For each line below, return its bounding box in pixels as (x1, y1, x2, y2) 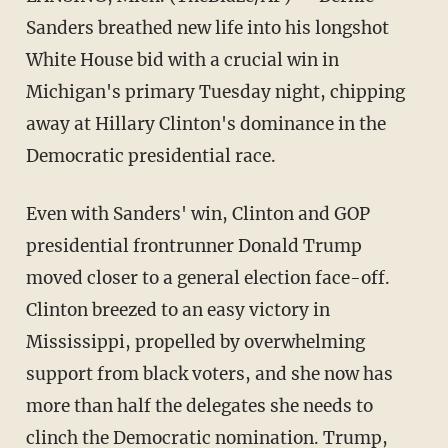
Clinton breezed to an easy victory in (25, 299, 330, 322)
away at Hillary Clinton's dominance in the (25, 113, 386, 136)
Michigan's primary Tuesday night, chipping (25, 81, 405, 104)
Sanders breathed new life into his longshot (25, 17, 389, 40)
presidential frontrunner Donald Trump (25, 235, 362, 258)
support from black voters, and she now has (25, 363, 393, 386)
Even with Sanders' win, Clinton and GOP (25, 203, 370, 226)
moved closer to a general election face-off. (25, 267, 390, 290)
